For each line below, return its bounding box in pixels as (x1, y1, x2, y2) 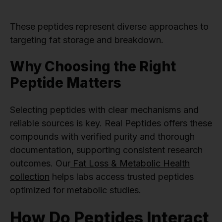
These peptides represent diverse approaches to (10, 21, 209, 32)
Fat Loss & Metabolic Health (70, 158, 190, 168)
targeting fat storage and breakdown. (10, 34, 164, 45)
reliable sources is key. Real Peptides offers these (10, 117, 212, 128)
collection (10, 171, 50, 182)
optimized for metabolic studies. (10, 184, 141, 195)
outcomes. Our (10, 158, 70, 168)
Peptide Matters (10, 74, 121, 91)
